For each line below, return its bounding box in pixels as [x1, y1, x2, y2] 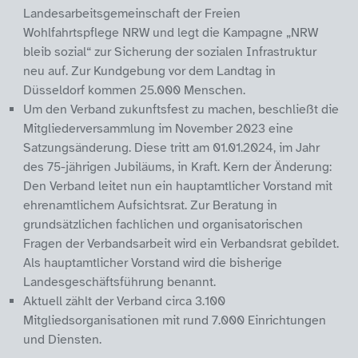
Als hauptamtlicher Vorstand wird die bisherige [23, 255, 282, 272]
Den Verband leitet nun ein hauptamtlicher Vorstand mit [23, 178, 332, 195]
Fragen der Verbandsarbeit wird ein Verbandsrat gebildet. [23, 236, 339, 253]
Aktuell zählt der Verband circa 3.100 [23, 293, 225, 310]
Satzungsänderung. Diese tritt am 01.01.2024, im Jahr [23, 140, 320, 157]
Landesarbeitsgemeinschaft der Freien [23, 6, 241, 22]
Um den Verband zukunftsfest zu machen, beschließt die [23, 101, 339, 118]
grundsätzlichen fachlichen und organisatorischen [23, 217, 303, 233]
